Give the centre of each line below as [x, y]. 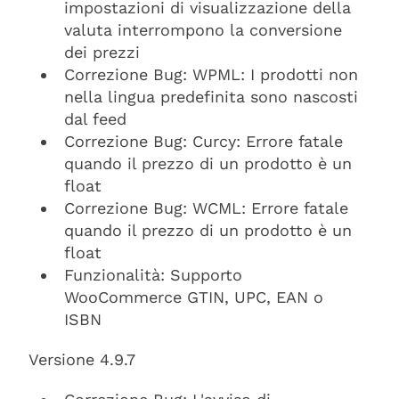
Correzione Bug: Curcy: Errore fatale [204, 141]
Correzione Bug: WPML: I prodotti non [211, 74]
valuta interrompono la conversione [203, 30]
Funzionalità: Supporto [153, 275]
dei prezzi [102, 52]
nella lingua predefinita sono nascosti [211, 97]
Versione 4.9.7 [82, 359]
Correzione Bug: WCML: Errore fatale [206, 208]
